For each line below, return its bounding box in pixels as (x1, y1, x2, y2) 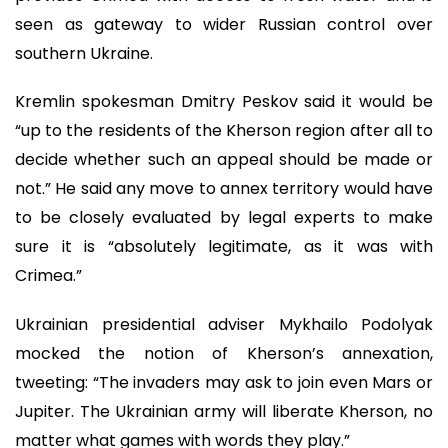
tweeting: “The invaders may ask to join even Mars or (15, 370, 433, 394)
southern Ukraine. (15, 41, 153, 65)
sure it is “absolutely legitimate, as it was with (15, 235, 433, 259)
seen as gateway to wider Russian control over (15, 12, 433, 36)
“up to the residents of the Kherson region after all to (15, 119, 433, 143)
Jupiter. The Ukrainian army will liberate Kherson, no (15, 399, 433, 423)
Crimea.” (15, 264, 82, 288)
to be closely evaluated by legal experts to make (15, 206, 433, 230)
